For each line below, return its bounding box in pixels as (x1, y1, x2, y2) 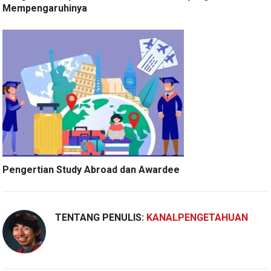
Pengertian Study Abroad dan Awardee (2, 163, 180, 175)
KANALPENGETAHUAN (146, 211, 249, 223)
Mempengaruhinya (2, 2, 88, 14)
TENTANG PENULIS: (55, 211, 147, 223)
